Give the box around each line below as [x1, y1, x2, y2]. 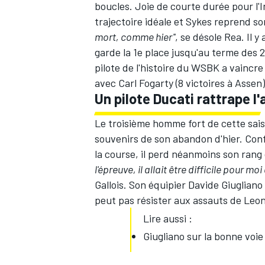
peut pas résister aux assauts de [95, 193, 244, 207]
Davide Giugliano [188, 178, 263, 192]
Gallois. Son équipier [95, 178, 188, 192]
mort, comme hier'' [95, 30, 175, 44]
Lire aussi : [143, 212, 192, 225]
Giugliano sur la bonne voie [143, 230, 263, 243]
